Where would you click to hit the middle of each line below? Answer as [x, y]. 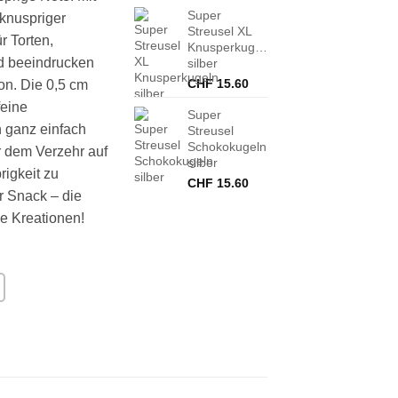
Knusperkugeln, [231, 48]
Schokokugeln [227, 147]
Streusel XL [219, 32]
